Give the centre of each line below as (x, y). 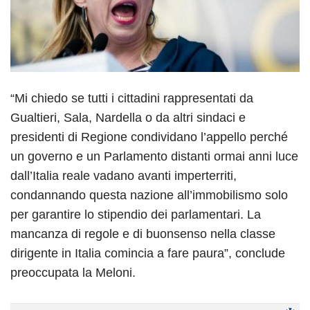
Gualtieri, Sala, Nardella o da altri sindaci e (128, 118)
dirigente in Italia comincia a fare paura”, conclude (148, 254)
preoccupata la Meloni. (73, 273)
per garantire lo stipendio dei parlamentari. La (136, 215)
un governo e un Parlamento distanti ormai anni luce (154, 157)
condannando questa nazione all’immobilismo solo (149, 195)
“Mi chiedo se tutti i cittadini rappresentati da (132, 99)
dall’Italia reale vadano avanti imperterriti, (124, 176)
